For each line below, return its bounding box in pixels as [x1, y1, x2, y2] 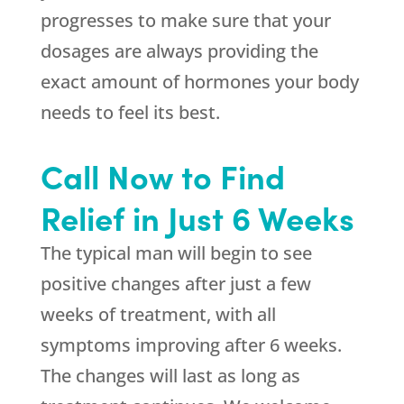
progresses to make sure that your [40, 8, 331, 33]
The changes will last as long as [40, 363, 300, 389]
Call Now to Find [40, 152, 285, 199]
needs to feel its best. [40, 100, 220, 125]
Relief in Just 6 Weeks [40, 194, 354, 241]
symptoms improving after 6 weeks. [40, 333, 342, 358]
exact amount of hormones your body [40, 69, 359, 95]
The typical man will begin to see [40, 241, 312, 266]
